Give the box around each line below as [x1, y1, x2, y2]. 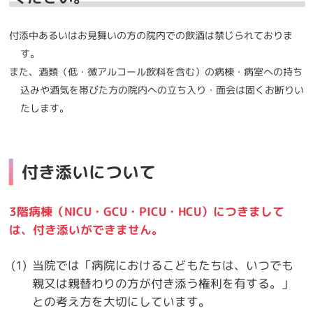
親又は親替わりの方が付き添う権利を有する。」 [31, 275, 293, 291]
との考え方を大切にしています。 [31, 293, 210, 310]
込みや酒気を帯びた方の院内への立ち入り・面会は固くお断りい [20, 82, 305, 96]
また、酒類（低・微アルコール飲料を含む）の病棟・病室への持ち [8, 64, 303, 78]
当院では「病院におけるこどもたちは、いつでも [31, 256, 293, 273]
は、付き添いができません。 [8, 221, 163, 238]
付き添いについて [21, 159, 156, 184]
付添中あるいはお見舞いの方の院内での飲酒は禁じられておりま [8, 28, 293, 42]
